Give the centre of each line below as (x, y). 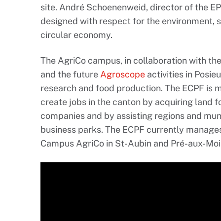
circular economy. (76, 35)
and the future (70, 74)
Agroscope (123, 74)
